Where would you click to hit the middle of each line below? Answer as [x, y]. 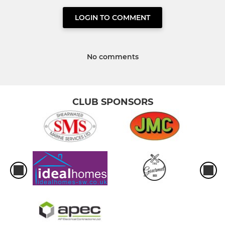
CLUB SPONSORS [113, 102]
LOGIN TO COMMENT [113, 17]
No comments [113, 57]
